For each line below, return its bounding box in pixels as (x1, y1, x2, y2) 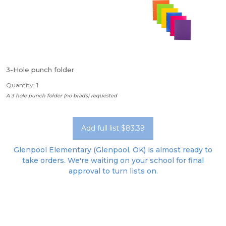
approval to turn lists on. (68, 166, 158, 176)
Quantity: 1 (6, 81, 38, 89)
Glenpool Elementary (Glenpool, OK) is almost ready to (14, 145, 212, 154)
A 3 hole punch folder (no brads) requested (6, 92, 117, 99)
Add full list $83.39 (81, 124, 145, 133)
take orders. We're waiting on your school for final (22, 156, 204, 165)
